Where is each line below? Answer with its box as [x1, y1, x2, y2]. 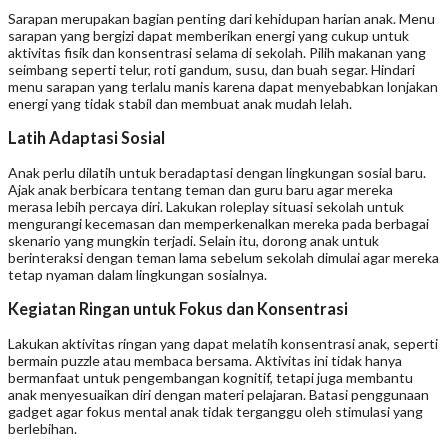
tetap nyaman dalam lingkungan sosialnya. [8, 265, 267, 283]
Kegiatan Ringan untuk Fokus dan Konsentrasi [8, 299, 348, 319]
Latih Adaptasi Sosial [8, 128, 165, 148]
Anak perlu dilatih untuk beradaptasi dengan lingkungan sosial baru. [8, 163, 426, 181]
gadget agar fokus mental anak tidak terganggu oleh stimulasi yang [8, 402, 423, 420]
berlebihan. [8, 419, 77, 437]
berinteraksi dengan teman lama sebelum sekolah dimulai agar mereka [8, 248, 439, 266]
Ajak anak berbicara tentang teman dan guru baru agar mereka [8, 180, 393, 198]
